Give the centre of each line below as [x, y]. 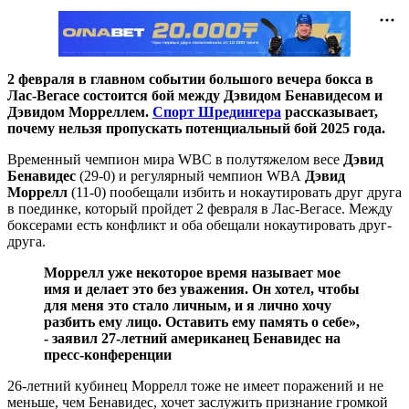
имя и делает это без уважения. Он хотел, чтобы [202, 288]
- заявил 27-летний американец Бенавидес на [192, 338]
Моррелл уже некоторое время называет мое [192, 272]
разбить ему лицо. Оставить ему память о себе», [202, 321]
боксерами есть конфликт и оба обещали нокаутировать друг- [199, 225]
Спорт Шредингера [217, 111]
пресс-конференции [108, 354]
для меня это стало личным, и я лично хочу [188, 305]
